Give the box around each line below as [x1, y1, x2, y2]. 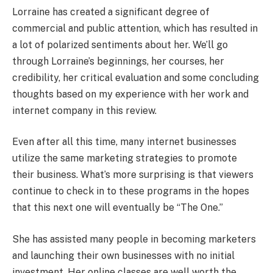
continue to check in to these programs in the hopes [12, 185, 249, 197]
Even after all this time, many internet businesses [12, 136, 236, 148]
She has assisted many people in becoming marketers [12, 233, 256, 245]
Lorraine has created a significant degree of [12, 5, 210, 18]
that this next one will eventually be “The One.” [12, 202, 223, 214]
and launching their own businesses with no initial [12, 249, 235, 261]
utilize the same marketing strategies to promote [12, 152, 237, 165]
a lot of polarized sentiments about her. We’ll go [12, 38, 228, 51]
